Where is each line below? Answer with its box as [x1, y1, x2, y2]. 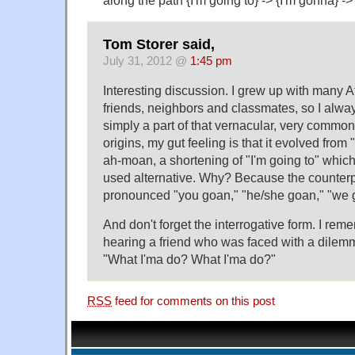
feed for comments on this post [112, 295, 275, 308]
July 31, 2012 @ [103, 55, 190, 68]
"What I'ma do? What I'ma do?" [103, 252, 276, 267]
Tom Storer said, [103, 36, 215, 53]
